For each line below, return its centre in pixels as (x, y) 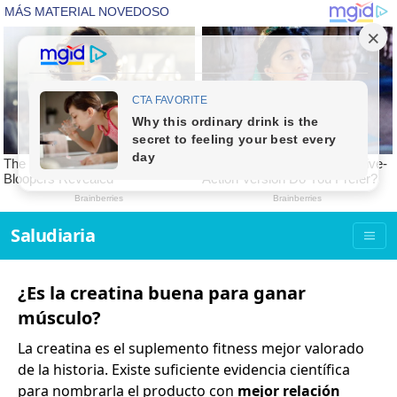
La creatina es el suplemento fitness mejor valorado (191, 349)
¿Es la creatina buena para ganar (162, 293)
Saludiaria (53, 236)
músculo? (59, 318)
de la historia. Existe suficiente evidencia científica (184, 370)
